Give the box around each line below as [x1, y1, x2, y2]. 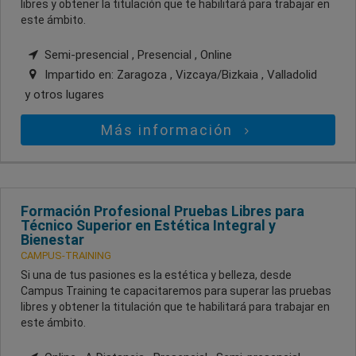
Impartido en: [41, 67, 117, 82]
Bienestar [21, 230, 84, 248]
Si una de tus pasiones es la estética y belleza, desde [21, 268, 292, 281]
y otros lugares [25, 87, 104, 102]
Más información [101, 121, 238, 138]
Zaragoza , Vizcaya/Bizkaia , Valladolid [117, 67, 317, 82]
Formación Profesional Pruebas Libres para [21, 202, 304, 219]
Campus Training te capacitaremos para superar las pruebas [21, 284, 331, 297]
